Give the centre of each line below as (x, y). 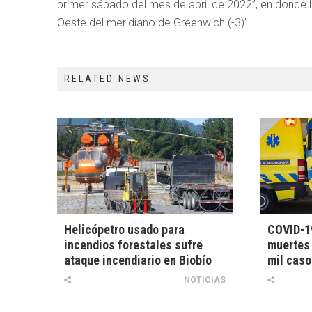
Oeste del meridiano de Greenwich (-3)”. (154, 23)
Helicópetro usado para (124, 230)
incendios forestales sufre (133, 245)
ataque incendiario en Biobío (138, 260)
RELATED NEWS (107, 79)
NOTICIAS (204, 280)
